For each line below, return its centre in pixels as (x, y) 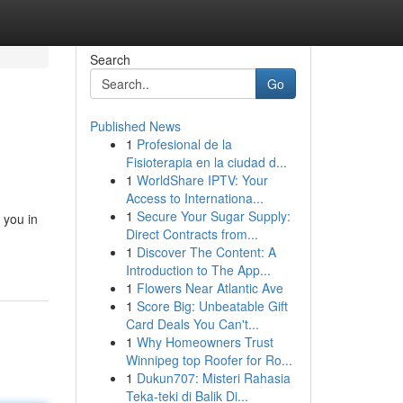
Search (110, 59)
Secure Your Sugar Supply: (213, 216)
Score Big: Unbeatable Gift (212, 306)
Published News (135, 126)
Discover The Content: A (206, 252)
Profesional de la (184, 144)
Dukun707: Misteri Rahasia (213, 378)
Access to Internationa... (194, 198)
